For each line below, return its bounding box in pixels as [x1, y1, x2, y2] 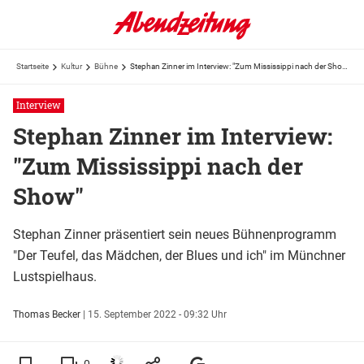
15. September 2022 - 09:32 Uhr [88, 309, 227, 320]
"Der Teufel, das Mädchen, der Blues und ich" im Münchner [13, 248, 345, 263]
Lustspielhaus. [13, 269, 97, 284]
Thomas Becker [13, 309, 83, 320]
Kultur [61, 62, 82, 71]
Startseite [16, 62, 49, 71]
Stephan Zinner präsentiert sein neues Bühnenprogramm [13, 227, 336, 242]
